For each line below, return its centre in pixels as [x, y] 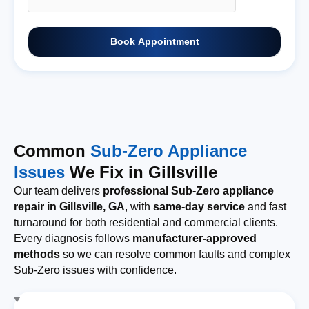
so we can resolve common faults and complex [175, 255]
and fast [266, 207]
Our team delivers [58, 191]
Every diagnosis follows [73, 239]
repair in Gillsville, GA [69, 207]
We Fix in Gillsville [141, 172]
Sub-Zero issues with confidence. [95, 270]
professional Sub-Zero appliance [188, 191]
